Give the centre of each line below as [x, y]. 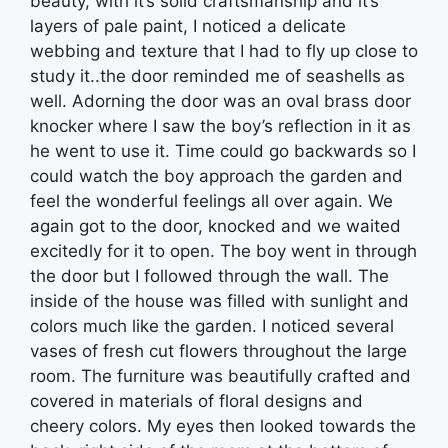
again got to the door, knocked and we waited [215, 226]
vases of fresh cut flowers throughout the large [218, 351]
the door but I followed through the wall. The [209, 276]
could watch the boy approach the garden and [216, 176]
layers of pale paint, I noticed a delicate [188, 26]
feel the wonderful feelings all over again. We [211, 201]
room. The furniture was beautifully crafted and [220, 376]
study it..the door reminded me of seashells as [217, 76]
